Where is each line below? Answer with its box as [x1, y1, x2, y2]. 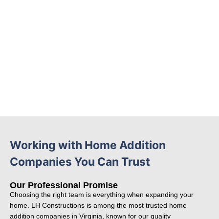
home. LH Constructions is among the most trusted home [10, 201, 187, 209]
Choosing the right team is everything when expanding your [10, 191, 194, 198]
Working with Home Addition [10, 138, 166, 152]
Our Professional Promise [10, 180, 118, 190]
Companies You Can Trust [10, 154, 150, 169]
